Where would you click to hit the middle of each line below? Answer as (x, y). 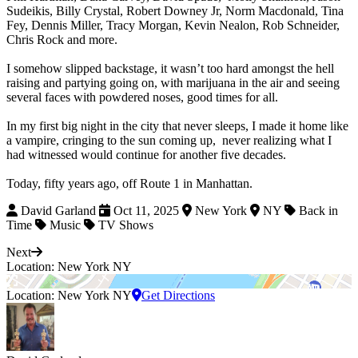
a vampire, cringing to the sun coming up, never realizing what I (169, 141)
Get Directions (178, 296)
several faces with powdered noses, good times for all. (144, 97)
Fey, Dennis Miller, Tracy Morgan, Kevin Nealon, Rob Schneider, (173, 26)
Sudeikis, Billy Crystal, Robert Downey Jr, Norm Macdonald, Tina (175, 11)
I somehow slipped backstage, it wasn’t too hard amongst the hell (170, 69)
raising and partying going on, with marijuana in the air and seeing (173, 83)
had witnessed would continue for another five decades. (149, 155)
